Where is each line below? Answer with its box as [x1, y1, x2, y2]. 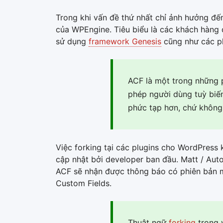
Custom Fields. [56, 178, 111, 188]
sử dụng [56, 36, 89, 46]
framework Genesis [89, 36, 161, 46]
